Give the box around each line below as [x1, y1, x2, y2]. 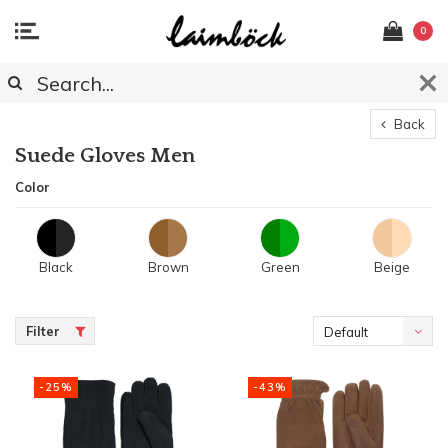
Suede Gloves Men [15, 143, 195, 167]
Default [324, 323, 368, 340]
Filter [26, 322, 60, 339]
